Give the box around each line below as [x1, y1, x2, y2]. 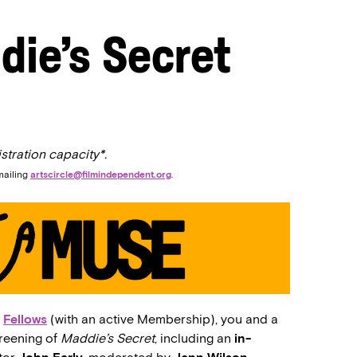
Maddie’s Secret [61, 330, 155, 346]
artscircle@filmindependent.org [30, 169, 171, 180]
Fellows [3, 311, 47, 327]
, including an [155, 330, 234, 346]
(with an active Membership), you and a [47, 311, 278, 327]
